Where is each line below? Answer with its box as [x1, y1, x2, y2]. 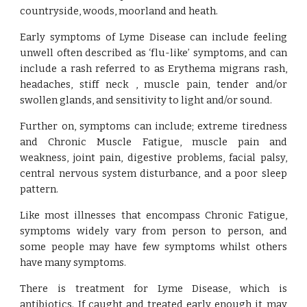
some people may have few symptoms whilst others [20, 241, 287, 253]
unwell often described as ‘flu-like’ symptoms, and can [20, 47, 287, 59]
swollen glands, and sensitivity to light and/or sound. [20, 94, 273, 106]
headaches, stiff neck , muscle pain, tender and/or [20, 78, 287, 90]
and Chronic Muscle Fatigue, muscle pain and [20, 136, 287, 148]
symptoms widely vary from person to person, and [20, 225, 287, 237]
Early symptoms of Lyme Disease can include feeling [20, 31, 287, 43]
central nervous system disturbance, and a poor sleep [20, 167, 287, 180]
